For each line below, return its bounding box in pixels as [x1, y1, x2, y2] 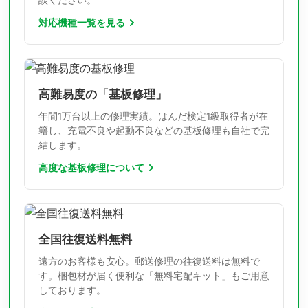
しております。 [38, 284, 106, 296]
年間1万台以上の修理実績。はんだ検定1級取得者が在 [38, 110, 268, 122]
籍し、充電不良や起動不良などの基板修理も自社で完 [38, 124, 269, 136]
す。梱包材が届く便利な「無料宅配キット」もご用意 [38, 269, 269, 281]
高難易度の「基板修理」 [38, 87, 167, 101]
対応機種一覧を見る [38, 16, 125, 28]
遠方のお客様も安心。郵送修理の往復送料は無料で [38, 255, 260, 267]
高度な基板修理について [38, 162, 144, 173]
